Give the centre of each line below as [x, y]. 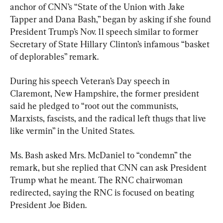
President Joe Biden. [48, 205]
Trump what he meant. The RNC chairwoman [97, 180]
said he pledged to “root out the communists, [95, 106]
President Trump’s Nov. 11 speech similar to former [105, 32]
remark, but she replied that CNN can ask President [109, 168]
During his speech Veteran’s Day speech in [91, 81]
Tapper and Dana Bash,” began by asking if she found [111, 19]
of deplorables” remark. [54, 57]
